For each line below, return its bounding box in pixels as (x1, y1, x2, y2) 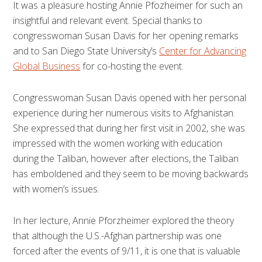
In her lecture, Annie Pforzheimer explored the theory (13, 213, 235, 227)
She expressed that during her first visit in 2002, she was (13, 121, 246, 135)
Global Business (13, 59, 81, 73)
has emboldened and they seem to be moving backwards (13, 167, 249, 180)
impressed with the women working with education (13, 136, 223, 150)
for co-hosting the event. (80, 59, 184, 73)
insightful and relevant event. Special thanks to (13, 13, 203, 27)
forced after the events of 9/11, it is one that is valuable (13, 244, 241, 257)
